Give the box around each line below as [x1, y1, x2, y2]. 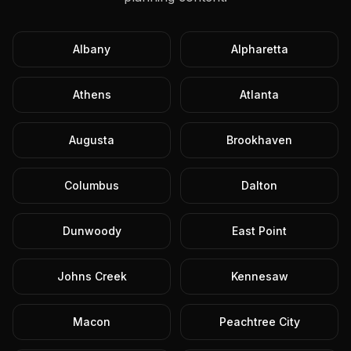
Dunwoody [62, 224, 121, 237]
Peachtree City [219, 315, 300, 328]
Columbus [64, 179, 119, 192]
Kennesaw [230, 270, 288, 283]
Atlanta [240, 88, 279, 101]
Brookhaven [226, 133, 292, 147]
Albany [73, 42, 110, 56]
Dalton [241, 179, 277, 192]
